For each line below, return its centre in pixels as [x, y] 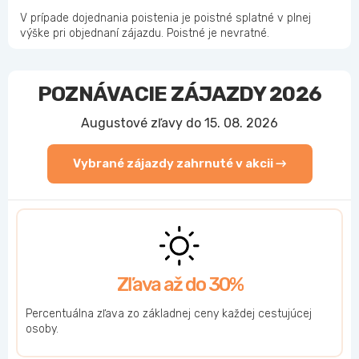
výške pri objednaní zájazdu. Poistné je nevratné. [145, 34]
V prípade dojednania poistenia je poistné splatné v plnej [165, 18]
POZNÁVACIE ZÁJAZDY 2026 [179, 95]
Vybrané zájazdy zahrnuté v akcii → [179, 164]
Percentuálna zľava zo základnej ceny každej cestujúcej [169, 314]
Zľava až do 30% [179, 285]
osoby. [42, 329]
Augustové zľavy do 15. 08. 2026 [179, 123]
